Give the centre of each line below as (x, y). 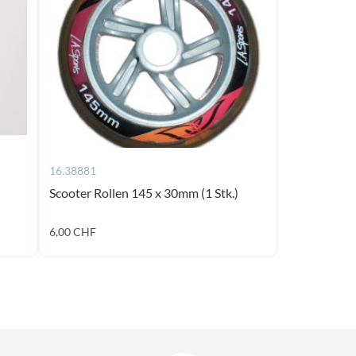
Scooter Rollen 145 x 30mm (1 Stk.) (144, 193)
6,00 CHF (73, 232)
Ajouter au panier (198, 237)
